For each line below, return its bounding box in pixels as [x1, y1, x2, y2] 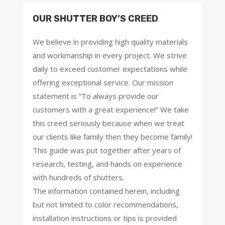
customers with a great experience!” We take [32, 104, 189, 115]
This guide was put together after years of [32, 145, 181, 155]
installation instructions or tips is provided [32, 212, 177, 223]
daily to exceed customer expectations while [32, 63, 187, 74]
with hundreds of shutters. [32, 172, 124, 182]
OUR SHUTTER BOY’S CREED [32, 13, 158, 24]
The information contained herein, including [32, 185, 180, 196]
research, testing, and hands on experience [32, 158, 182, 169]
